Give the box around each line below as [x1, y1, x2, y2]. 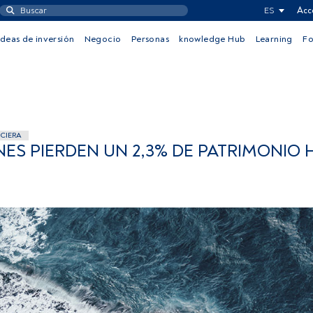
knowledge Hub [179, 34, 246, 45]
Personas [131, 34, 169, 45]
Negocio [84, 34, 122, 45]
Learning [255, 34, 293, 45]
